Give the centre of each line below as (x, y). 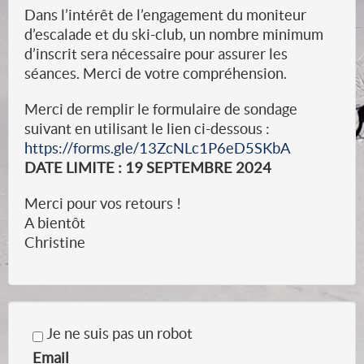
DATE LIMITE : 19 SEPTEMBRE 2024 (148, 168)
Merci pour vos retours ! (103, 204)
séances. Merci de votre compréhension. (156, 74)
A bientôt (55, 223)
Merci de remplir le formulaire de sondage (161, 109)
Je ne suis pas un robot (118, 334)
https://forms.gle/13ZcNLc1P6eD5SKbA (157, 148)
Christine (55, 243)
